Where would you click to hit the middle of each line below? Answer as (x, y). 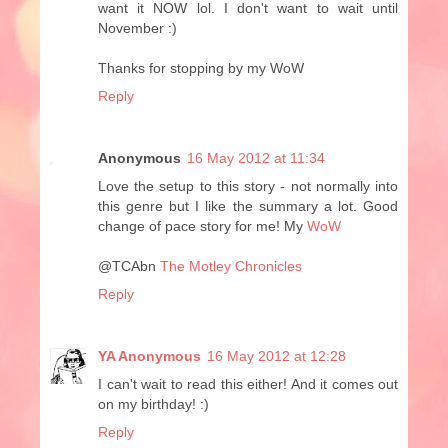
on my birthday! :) (153, 403)
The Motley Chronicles (231, 265)
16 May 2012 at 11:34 (256, 157)
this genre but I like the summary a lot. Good (248, 205)
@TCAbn (129, 265)
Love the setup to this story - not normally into (248, 185)
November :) (137, 27)
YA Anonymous (149, 355)
